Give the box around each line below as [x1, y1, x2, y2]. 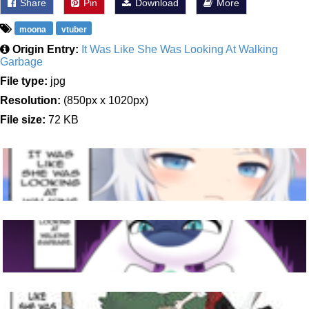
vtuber [61, 25, 87, 34]
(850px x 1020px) [61, 94, 148, 106]
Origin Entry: [12, 43, 79, 55]
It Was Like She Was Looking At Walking [81, 43, 278, 55]
